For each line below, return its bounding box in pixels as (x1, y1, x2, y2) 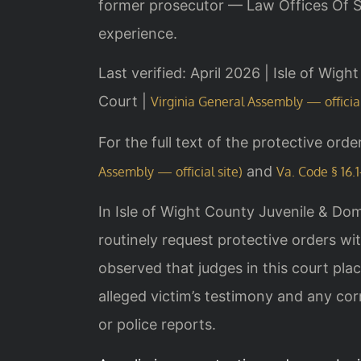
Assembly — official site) (98, 163, 243, 180)
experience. (98, 24, 177, 42)
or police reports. (98, 316, 216, 334)
